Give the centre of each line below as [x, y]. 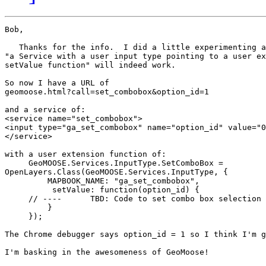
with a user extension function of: [85, 154]
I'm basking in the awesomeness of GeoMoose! [107, 252]
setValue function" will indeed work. [90, 65]
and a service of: [45, 110]
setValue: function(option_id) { [102, 190]
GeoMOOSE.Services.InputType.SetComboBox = [116, 163]
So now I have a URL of [57, 83]
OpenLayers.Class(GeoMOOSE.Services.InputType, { [116, 172]
